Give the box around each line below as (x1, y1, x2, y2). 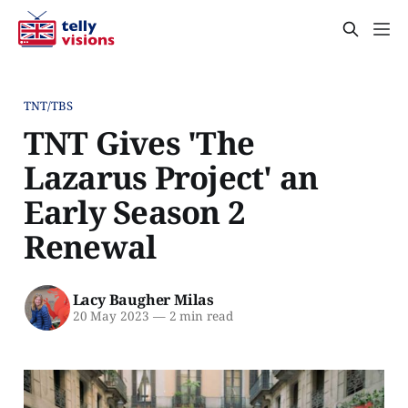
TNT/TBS (23, 97, 74, 114)
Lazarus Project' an (23, 155, 319, 199)
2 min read (165, 308, 233, 325)
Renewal (23, 224, 157, 268)
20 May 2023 (72, 308, 149, 325)
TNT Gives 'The (23, 120, 255, 164)
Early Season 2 (23, 189, 246, 233)
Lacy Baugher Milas (72, 290, 214, 311)
